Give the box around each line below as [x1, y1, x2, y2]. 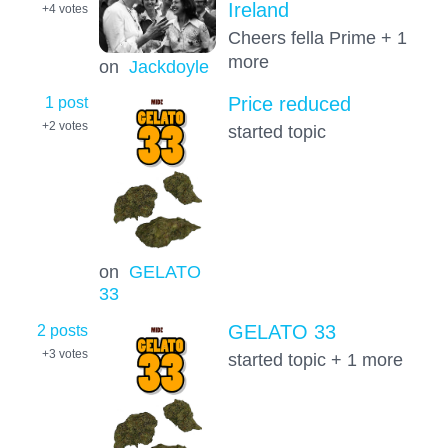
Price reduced [227, 93, 351, 116]
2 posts [37, 320, 88, 339]
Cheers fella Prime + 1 [227, 26, 407, 48]
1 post [45, 93, 88, 112]
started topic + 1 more [227, 348, 403, 370]
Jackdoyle [128, 55, 209, 77]
